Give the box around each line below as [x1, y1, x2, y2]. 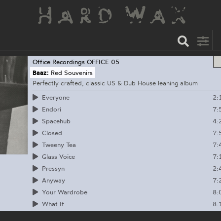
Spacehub [41, 116, 71, 125]
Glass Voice [41, 152, 75, 160]
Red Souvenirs [51, 68, 93, 76]
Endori [41, 105, 61, 113]
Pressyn [41, 164, 65, 172]
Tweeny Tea [41, 140, 76, 148]
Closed [41, 128, 62, 137]
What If [41, 199, 64, 208]
